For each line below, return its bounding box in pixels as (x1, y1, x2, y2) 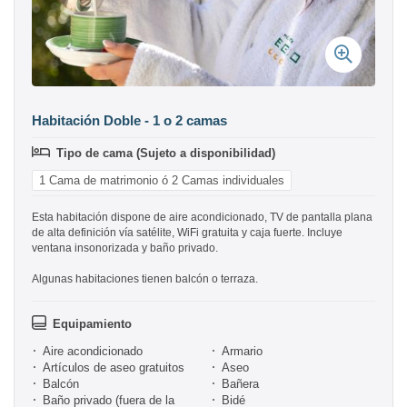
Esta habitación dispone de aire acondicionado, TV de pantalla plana (32, 211, 372, 224)
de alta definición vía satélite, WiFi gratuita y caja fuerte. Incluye (32, 226, 342, 240)
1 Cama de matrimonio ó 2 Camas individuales (39, 174, 284, 188)
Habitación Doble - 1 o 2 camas (32, 113, 227, 129)
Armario (221, 344, 263, 359)
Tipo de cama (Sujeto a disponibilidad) (56, 146, 275, 161)
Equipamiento (53, 317, 132, 332)
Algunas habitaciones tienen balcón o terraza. (32, 273, 258, 286)
